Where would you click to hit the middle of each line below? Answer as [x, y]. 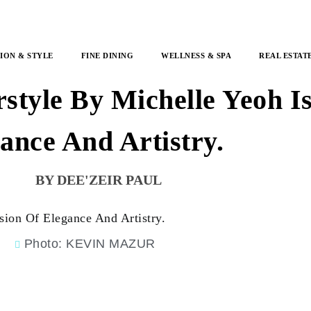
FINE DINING [107, 56]
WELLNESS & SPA [196, 56]
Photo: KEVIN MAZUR [90, 244]
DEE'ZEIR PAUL [109, 180]
